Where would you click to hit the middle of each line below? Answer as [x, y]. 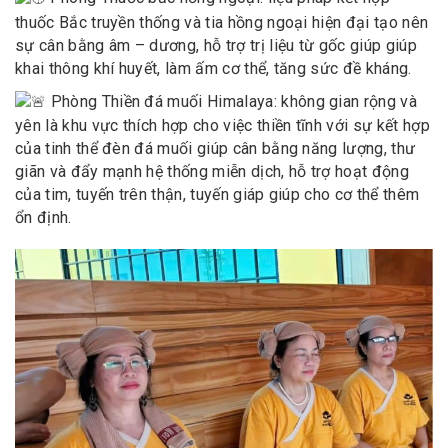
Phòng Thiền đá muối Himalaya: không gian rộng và [232, 101]
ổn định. [43, 218]
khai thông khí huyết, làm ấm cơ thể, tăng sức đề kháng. [213, 68]
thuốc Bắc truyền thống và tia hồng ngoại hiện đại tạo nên [222, 22]
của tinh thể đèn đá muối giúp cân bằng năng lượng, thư [215, 149]
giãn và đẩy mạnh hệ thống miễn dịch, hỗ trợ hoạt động [212, 172]
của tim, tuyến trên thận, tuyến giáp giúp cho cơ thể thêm [217, 195]
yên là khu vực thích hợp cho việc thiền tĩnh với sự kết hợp [222, 126]
